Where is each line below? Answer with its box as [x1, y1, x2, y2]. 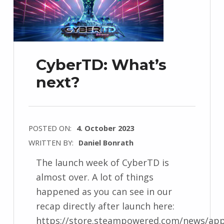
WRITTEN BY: [28, 137, 75, 147]
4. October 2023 [76, 122, 134, 133]
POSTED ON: [28, 122, 73, 133]
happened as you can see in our [35, 185, 172, 197]
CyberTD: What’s [35, 55, 166, 74]
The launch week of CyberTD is [35, 156, 169, 168]
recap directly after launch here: [35, 199, 174, 212]
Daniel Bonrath [78, 137, 133, 147]
